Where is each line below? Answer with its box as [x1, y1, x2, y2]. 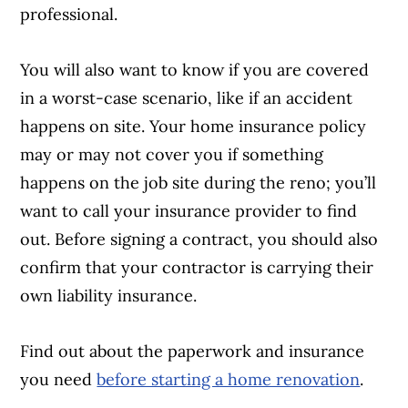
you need [20, 368, 97, 390]
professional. [20, 3, 123, 25]
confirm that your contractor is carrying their [20, 256, 374, 278]
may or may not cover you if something [20, 143, 324, 165]
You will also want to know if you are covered [20, 58, 370, 80]
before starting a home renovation [97, 368, 361, 390]
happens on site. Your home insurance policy [20, 115, 367, 137]
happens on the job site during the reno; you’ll [20, 171, 377, 193]
